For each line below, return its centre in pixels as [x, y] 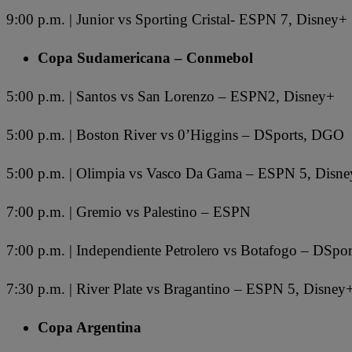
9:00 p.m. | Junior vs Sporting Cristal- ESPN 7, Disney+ [177, 20]
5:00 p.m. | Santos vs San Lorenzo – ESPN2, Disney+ [170, 97]
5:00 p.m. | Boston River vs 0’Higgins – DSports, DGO [175, 135]
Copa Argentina [90, 327]
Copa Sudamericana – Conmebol [145, 58]
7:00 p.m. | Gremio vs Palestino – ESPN [128, 211]
